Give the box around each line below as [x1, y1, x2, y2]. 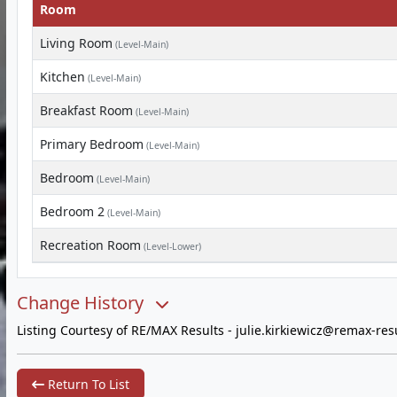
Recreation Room [40, 237, 141, 253]
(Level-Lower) [141, 240, 201, 253]
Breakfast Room [40, 102, 133, 119]
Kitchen [40, 68, 85, 85]
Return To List [44, 376, 129, 393]
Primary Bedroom [40, 136, 144, 152]
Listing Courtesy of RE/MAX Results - [17, 322, 236, 339]
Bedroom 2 [40, 203, 105, 220]
